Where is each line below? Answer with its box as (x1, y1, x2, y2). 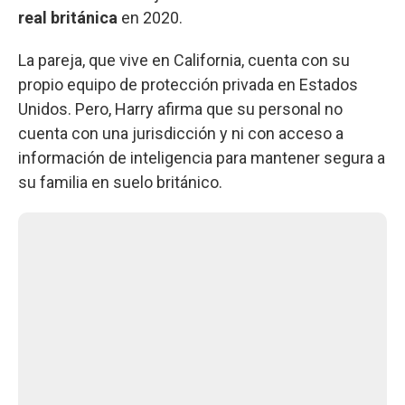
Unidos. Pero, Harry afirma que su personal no (18, 99, 343, 118)
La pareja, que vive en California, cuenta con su (18, 50, 350, 70)
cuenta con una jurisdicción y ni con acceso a (18, 123, 344, 143)
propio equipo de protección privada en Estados (18, 74, 358, 94)
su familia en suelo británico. (18, 172, 222, 192)
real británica (18, 7, 118, 27)
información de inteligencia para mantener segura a (18, 147, 385, 167)
